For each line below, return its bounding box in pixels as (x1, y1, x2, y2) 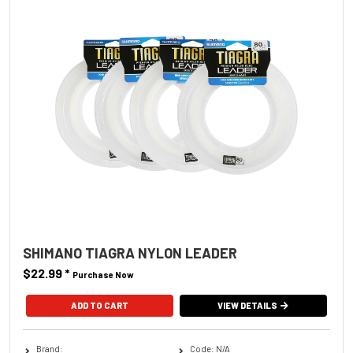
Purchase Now (72, 269, 134, 280)
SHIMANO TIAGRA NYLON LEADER (23, 243, 237, 262)
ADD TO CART (70, 299, 128, 310)
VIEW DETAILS (217, 299, 278, 310)
